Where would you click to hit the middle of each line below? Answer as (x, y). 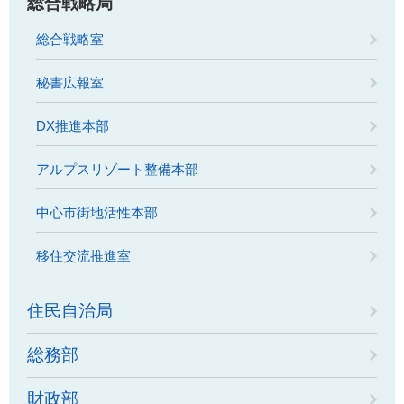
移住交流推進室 (83, 256)
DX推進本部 (73, 126)
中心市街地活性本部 (97, 212)
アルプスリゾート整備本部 (117, 169)
